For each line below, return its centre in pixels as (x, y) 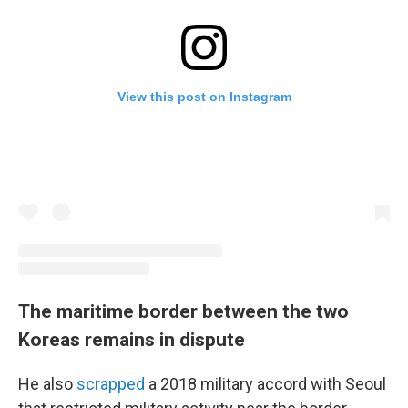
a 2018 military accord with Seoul (265, 384)
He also (47, 384)
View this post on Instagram (204, 96)
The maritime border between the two (184, 311)
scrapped (111, 384)
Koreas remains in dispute (132, 340)
